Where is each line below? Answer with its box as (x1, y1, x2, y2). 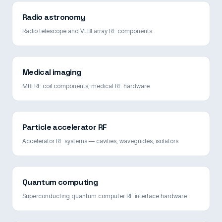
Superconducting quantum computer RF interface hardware (22, 192, 187, 200)
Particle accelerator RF (22, 121, 107, 132)
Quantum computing (22, 176, 98, 187)
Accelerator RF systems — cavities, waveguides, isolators (22, 137, 178, 145)
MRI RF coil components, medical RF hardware (22, 82, 150, 90)
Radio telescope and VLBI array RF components (22, 27, 152, 35)
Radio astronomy (22, 11, 85, 22)
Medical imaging (22, 66, 81, 77)
